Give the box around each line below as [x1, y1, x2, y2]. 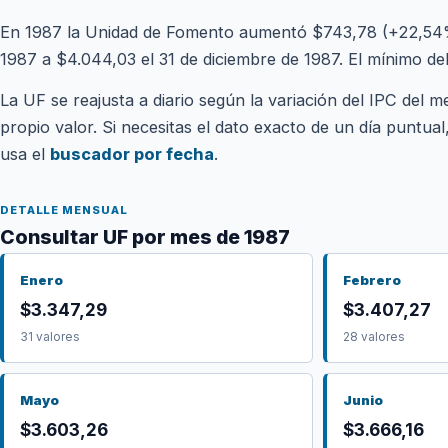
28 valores [342, 330, 405, 344]
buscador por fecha [50, 144, 214, 164]
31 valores [20, 330, 80, 344]
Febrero [342, 272, 401, 288]
